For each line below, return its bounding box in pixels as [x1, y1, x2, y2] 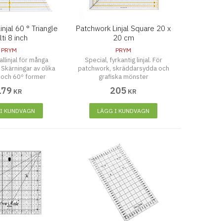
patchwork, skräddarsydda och [77, 64, 169, 73]
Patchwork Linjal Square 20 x [76, 24, 171, 33]
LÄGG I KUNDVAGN [97, 107, 150, 114]
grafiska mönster [98, 73, 148, 81]
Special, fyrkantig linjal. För [84, 56, 162, 64]
